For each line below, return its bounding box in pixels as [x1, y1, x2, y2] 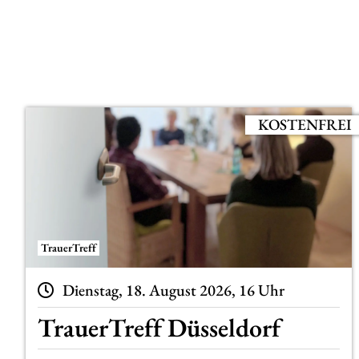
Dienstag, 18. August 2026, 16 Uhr [63, 279, 285, 301]
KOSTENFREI [257, 114, 352, 135]
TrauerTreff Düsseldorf [38, 311, 280, 345]
